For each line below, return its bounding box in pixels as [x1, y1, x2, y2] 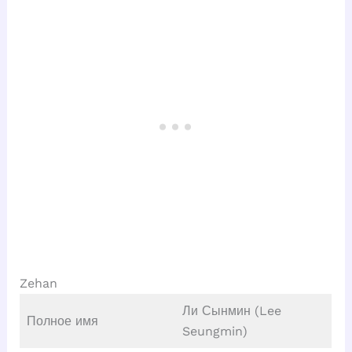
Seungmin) [181, 324, 247, 339]
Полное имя [26, 313, 98, 329]
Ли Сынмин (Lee [181, 303, 281, 319]
